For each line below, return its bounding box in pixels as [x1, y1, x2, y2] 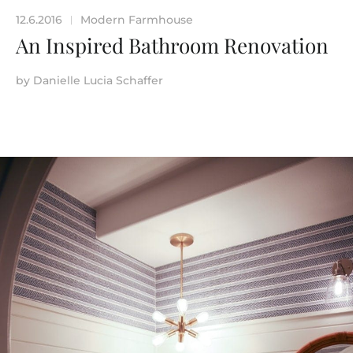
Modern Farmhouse [80, 12, 193, 27]
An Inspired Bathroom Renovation [16, 31, 329, 59]
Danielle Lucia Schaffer [33, 72, 163, 87]
